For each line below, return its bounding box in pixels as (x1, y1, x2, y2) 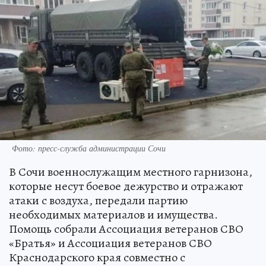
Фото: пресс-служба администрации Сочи (12, 142, 166, 154)
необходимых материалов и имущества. (9, 206, 218, 223)
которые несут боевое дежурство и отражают (9, 178, 243, 194)
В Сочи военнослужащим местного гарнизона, (9, 163, 252, 180)
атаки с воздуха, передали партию (9, 192, 188, 208)
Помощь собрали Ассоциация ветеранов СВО (9, 220, 243, 237)
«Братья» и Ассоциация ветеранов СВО (9, 235, 212, 251)
